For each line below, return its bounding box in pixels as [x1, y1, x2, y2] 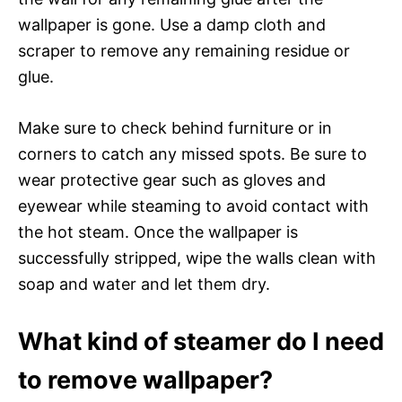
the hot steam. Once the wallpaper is [18, 222, 298, 241]
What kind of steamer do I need [18, 326, 384, 356]
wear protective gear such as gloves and [18, 170, 326, 189]
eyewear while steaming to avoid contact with [18, 196, 369, 215]
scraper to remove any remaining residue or [18, 40, 350, 60]
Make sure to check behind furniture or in [18, 118, 332, 137]
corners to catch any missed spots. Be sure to [18, 144, 367, 163]
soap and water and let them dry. [18, 274, 270, 293]
